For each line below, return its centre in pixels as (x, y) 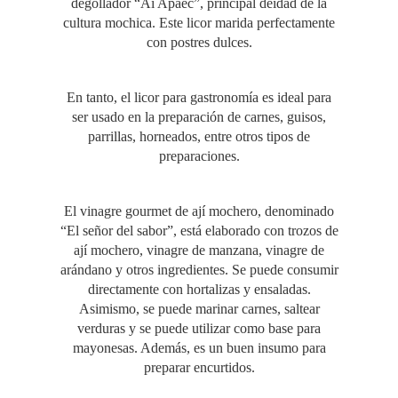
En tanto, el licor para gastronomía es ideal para (199, 98)
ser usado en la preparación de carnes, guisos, (199, 117)
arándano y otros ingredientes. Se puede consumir (199, 270)
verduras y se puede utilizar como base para (199, 329)
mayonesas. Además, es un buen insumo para (199, 348)
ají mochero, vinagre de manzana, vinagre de (199, 251)
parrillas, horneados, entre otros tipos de (199, 137)
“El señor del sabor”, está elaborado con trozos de (199, 231)
